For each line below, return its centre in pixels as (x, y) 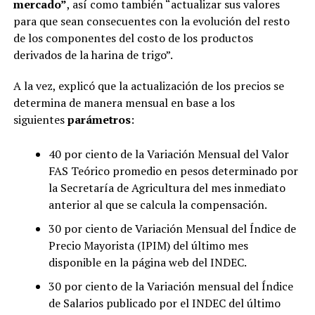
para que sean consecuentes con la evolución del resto (151, 21)
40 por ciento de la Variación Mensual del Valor (168, 154)
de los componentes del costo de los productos (133, 38)
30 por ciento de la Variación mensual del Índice (171, 286)
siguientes (40, 119)
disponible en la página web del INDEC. (147, 262)
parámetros (99, 119)
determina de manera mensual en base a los (124, 102)
